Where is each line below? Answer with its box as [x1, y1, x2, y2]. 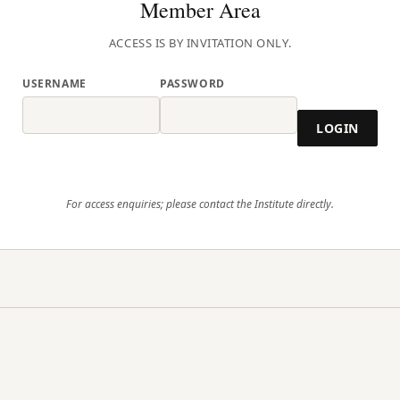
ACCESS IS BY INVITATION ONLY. [108, 35, 292, 51]
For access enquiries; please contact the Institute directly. [66, 196, 334, 212]
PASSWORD [160, 76, 225, 91]
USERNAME [22, 76, 87, 91]
